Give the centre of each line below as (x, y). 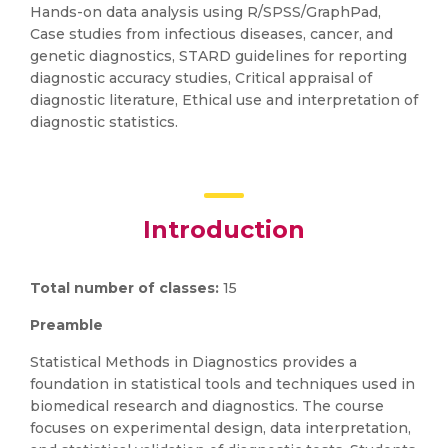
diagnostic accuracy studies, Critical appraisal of (201, 78)
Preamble (66, 325)
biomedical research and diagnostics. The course (207, 406)
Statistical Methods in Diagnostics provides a (193, 362)
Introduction (224, 229)
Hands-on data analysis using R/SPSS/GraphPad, (205, 12)
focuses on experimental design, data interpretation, (220, 428)
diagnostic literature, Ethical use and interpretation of (224, 100)
